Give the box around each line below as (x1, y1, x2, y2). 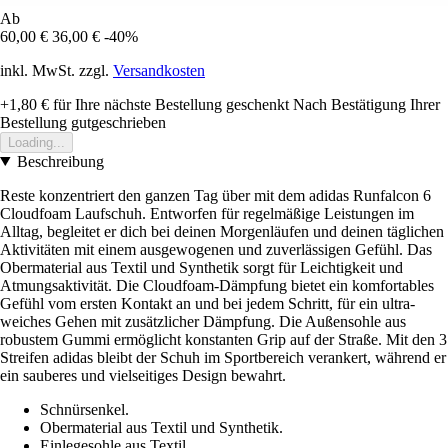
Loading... (8, 134, 65, 150)
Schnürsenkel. (40, 400, 129, 418)
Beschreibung (16, 152, 104, 170)
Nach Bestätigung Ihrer (293, 95, 440, 113)
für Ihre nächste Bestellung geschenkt (49, 95, 289, 113)
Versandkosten (113, 61, 205, 79)
